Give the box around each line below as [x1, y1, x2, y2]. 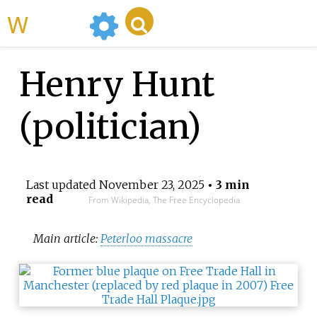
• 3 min [204, 178, 250, 192]
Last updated [25, 178, 99, 192]
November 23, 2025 [98, 178, 204, 192]
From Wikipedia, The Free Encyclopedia [88, 194, 240, 207]
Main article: [33, 231, 100, 246]
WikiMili [28, 7, 83, 40]
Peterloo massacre [100, 231, 192, 246]
